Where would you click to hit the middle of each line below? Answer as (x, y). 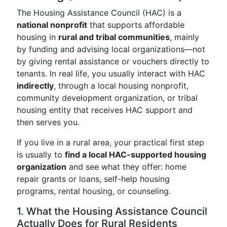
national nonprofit (52, 25)
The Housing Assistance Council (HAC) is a (99, 13)
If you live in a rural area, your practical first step (110, 142)
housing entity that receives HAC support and (105, 110)
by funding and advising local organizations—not (111, 49)
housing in (37, 37)
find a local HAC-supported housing (136, 155)
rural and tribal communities (114, 37)
